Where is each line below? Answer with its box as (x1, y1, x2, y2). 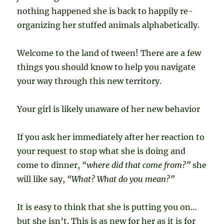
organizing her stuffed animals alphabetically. (17, 20, 200, 30)
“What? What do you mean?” (67, 174, 175, 184)
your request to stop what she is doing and (17, 146, 186, 156)
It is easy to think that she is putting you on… (17, 202, 197, 212)
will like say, (17, 174, 67, 184)
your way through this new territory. (17, 76, 162, 86)
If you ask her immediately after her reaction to (17, 132, 205, 142)
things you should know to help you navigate (17, 62, 196, 72)
